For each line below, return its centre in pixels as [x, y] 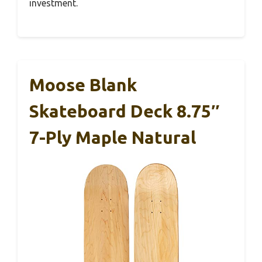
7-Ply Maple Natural [113, 138]
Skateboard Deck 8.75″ [124, 111]
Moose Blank [83, 85]
